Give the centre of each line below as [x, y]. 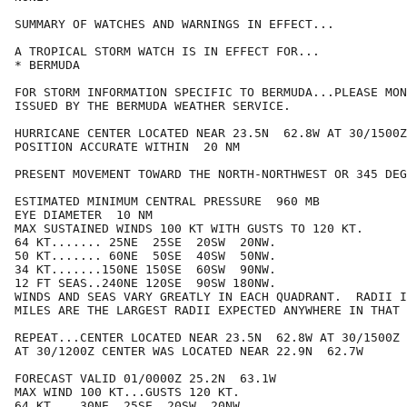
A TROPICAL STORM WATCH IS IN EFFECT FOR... [167, 52]
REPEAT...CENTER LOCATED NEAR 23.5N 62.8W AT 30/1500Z [207, 338]
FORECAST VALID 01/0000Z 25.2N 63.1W [145, 379]
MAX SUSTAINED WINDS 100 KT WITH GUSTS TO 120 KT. [189, 229]
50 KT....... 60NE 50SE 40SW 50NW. [145, 256]
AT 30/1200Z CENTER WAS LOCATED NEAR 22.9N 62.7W [189, 352]
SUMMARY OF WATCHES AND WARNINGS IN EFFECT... [174, 25]
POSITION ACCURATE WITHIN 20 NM [127, 147]
